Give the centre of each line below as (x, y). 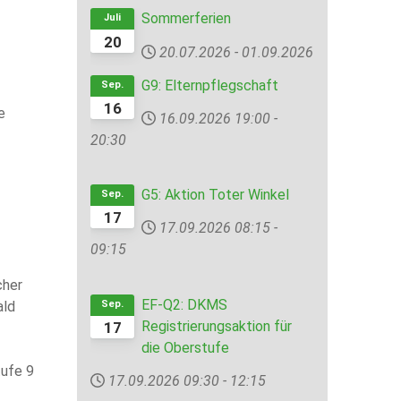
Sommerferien (187, 19)
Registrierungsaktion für (217, 326)
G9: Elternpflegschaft (210, 85)
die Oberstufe (186, 347)
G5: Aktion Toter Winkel (216, 195)
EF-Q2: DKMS (185, 304)
